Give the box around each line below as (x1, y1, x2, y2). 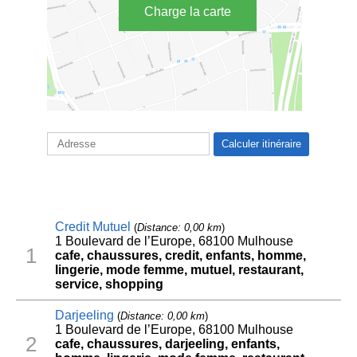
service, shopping (54, 277, 163, 292)
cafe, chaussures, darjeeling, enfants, (54, 337, 280, 351)
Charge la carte (144, 4, 231, 18)
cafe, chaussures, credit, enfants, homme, (54, 249, 306, 263)
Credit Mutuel (54, 220, 131, 234)
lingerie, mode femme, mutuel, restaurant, (54, 263, 304, 277)
